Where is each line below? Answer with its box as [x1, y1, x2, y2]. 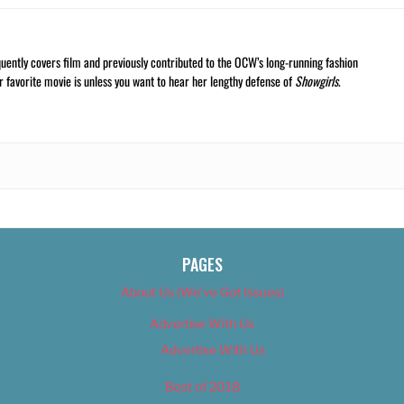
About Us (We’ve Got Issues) [120, 284, 284, 300]
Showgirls [295, 71, 338, 91]
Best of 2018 [164, 379, 240, 395]
